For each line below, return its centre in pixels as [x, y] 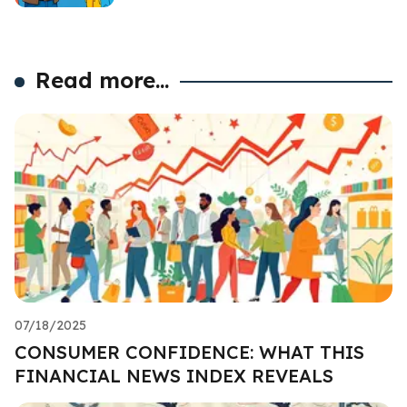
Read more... [103, 79]
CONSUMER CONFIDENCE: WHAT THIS [189, 352]
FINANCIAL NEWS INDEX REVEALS [174, 375]
